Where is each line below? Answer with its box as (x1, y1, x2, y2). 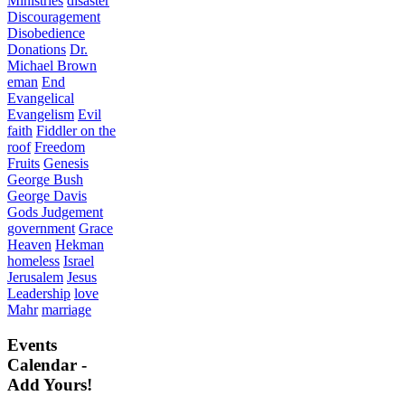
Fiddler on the (36, 122, 116, 138)
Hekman (55, 236, 104, 252)
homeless (7, 252, 60, 268)
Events (7, 334, 57, 354)
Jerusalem (7, 268, 63, 285)
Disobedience (7, 24, 85, 41)
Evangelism (7, 106, 74, 122)
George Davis (7, 187, 87, 203)
